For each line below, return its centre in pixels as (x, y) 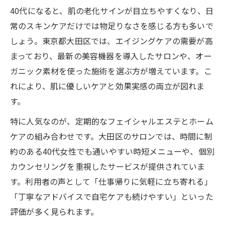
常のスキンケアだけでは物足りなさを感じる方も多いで (112, 25)
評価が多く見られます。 (54, 211)
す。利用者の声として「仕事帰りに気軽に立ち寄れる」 (111, 181)
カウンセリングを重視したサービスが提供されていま (108, 166)
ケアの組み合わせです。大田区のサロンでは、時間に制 (111, 136)
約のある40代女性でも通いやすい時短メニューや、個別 (113, 151)
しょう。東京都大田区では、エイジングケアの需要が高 (111, 40)
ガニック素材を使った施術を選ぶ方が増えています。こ (111, 71)
